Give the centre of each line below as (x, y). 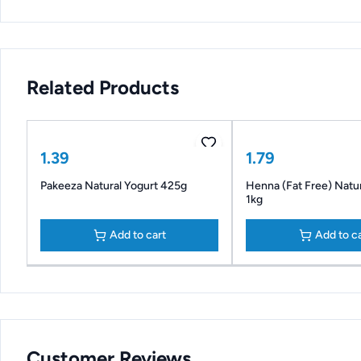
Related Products (103, 87)
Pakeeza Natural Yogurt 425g (114, 186)
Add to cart (137, 235)
